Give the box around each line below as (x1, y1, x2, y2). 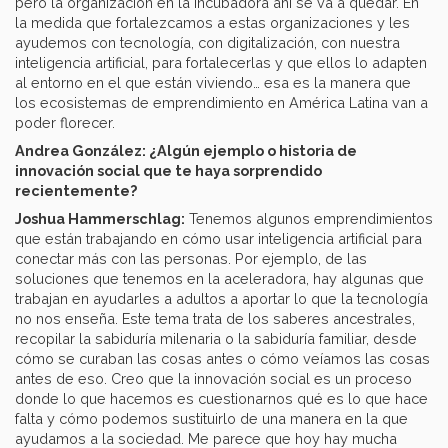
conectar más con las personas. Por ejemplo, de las (15, 250, 367, 268)
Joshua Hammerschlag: (15, 210, 185, 228)
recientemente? (15, 182, 143, 200)
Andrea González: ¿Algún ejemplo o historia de (15, 142, 357, 160)
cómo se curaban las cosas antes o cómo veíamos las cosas (15, 350, 430, 368)
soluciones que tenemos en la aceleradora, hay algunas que (15, 270, 424, 288)
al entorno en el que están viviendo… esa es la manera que (15, 74, 411, 92)
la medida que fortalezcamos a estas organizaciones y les (15, 14, 410, 32)
